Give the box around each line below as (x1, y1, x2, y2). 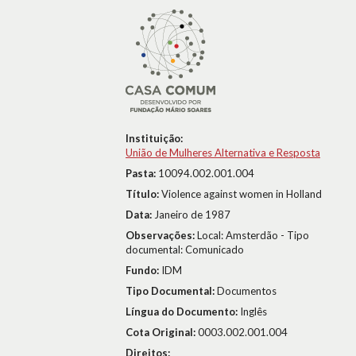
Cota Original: (126, 326, 198, 339)
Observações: (126, 229, 197, 242)
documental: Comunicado (126, 243, 244, 256)
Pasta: (126, 167, 158, 180)
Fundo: (126, 264, 161, 277)
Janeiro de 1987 (154, 208, 230, 221)
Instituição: (126, 132, 183, 145)
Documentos (217, 284, 277, 297)
